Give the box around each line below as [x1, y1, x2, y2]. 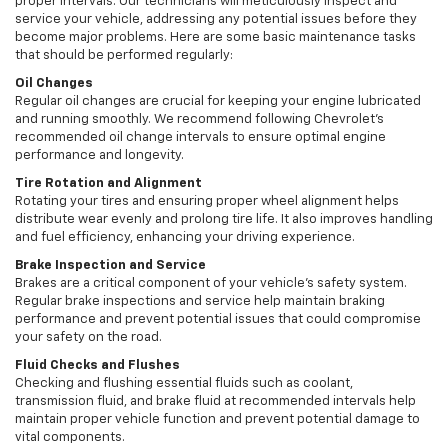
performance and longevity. [15, 149, 184, 163]
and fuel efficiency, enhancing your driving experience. [15, 231, 355, 245]
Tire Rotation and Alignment [15, 177, 202, 191]
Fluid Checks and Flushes [15, 359, 180, 373]
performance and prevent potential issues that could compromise [15, 313, 421, 327]
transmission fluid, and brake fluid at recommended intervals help [15, 395, 416, 409]
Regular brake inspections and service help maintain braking [15, 295, 385, 309]
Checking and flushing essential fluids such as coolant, [15, 377, 353, 391]
